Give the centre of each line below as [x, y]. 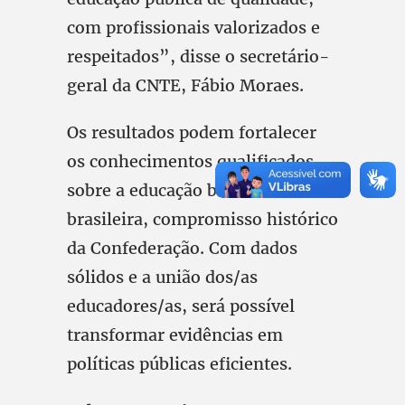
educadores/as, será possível [181, 306]
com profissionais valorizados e [193, 28]
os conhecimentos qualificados [190, 161]
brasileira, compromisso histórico [202, 219]
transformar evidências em [175, 335]
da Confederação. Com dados [182, 248]
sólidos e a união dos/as [162, 277]
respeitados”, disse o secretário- [198, 57]
